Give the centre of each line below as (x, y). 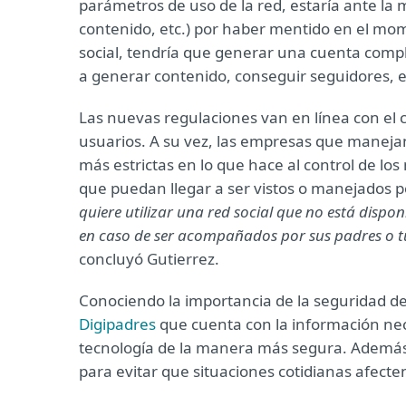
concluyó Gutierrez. (149, 259)
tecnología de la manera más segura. (215, 348)
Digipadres (117, 324)
